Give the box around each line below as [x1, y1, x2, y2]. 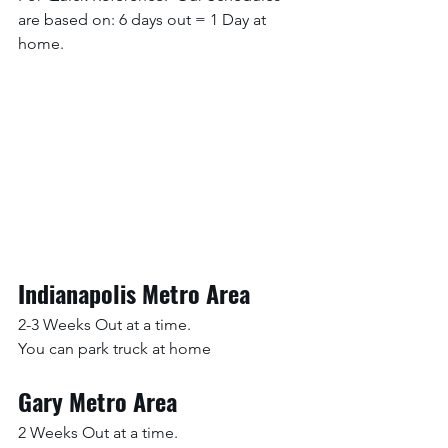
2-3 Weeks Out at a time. [18, 314, 191, 334]
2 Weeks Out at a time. [18, 422, 178, 442]
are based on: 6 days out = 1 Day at [18, 10, 270, 29]
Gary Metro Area [18, 382, 177, 419]
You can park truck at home [18, 338, 211, 358]
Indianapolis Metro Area [18, 274, 250, 311]
